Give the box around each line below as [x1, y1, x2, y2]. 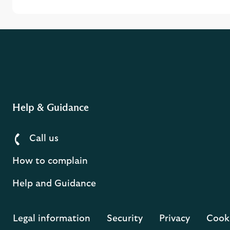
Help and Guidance [12, 179, 96, 189]
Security [107, 214, 143, 224]
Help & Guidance [12, 101, 89, 114]
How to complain [12, 157, 88, 166]
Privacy [159, 214, 190, 224]
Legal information [13, 214, 90, 224]
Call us [29, 134, 59, 144]
